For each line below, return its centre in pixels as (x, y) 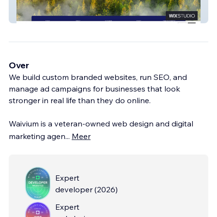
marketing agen (37, 136)
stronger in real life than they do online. (80, 100)
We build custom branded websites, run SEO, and (98, 77)
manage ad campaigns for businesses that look (94, 88)
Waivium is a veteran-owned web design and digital (101, 123)
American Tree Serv (50, 16)
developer (74, 189)
